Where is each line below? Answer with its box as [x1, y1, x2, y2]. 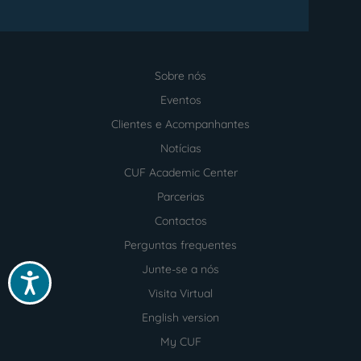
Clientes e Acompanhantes [111, 116, 250, 131]
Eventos [160, 92, 201, 107]
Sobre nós [155, 68, 206, 83]
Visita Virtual [148, 285, 213, 301]
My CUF [160, 334, 201, 349]
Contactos [154, 213, 207, 228]
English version [142, 309, 219, 325]
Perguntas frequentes [124, 237, 237, 252]
